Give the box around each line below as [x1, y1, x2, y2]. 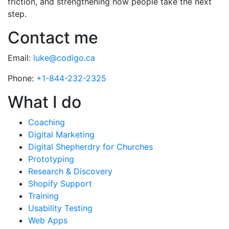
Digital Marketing [28, 129, 95, 140]
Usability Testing [28, 203, 93, 214]
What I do [8, 92, 81, 112]
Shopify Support [28, 178, 92, 189]
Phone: [8, 73, 36, 84]
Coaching [28, 117, 65, 128]
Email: [8, 53, 33, 63]
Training [28, 191, 59, 201]
